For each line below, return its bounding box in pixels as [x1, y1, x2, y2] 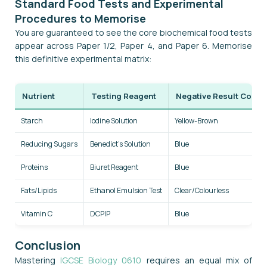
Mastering [15, 254, 55, 266]
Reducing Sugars [21, 138, 77, 149]
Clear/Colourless [175, 185, 229, 195]
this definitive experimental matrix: [15, 52, 151, 64]
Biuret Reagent [90, 162, 138, 172]
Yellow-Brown [175, 115, 218, 126]
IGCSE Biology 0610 [60, 254, 142, 266]
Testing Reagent [91, 90, 156, 101]
